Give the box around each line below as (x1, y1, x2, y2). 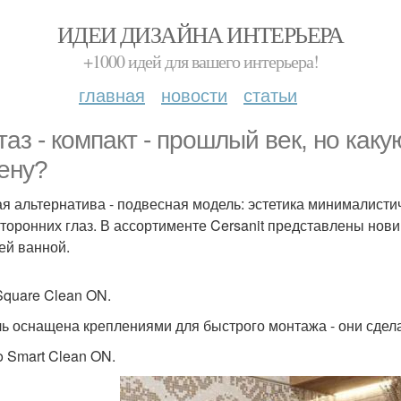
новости (161, 81, 227, 107)
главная (79, 81, 145, 107)
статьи (243, 81, 297, 107)
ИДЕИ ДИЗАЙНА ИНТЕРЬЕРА (57, 19, 344, 49)
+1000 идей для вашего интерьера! (82, 49, 319, 73)
